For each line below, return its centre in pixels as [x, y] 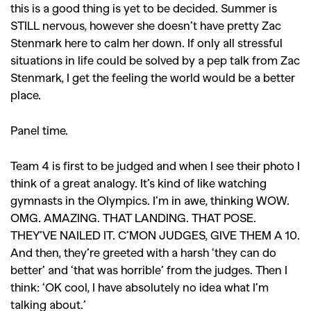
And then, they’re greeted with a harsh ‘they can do [143, 252]
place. [27, 94]
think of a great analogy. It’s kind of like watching [138, 183]
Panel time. [39, 130]
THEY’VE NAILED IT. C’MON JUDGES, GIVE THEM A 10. [155, 235]
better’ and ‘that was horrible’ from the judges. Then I [149, 269]
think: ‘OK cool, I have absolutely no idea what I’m [140, 287]
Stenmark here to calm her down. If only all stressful [146, 42]
